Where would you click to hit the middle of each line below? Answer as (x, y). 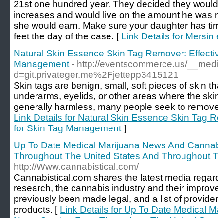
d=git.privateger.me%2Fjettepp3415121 (96, 75)
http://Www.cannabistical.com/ (76, 167)
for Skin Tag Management (67, 128)
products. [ (37, 209)
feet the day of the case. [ (67, 36)
